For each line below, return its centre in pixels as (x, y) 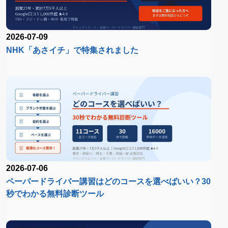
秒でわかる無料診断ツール (55, 193)
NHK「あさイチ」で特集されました (72, 50)
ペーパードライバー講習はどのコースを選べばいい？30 (108, 181)
